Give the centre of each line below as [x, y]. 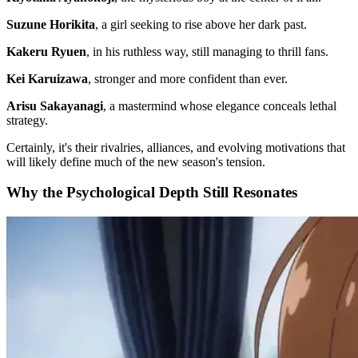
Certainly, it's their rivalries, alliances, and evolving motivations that [176, 147]
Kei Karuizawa [47, 78]
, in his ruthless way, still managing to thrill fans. [207, 51]
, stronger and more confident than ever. [188, 78]
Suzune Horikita [51, 24]
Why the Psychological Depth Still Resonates [152, 193]
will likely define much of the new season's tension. [136, 161]
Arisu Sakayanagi [55, 105]
